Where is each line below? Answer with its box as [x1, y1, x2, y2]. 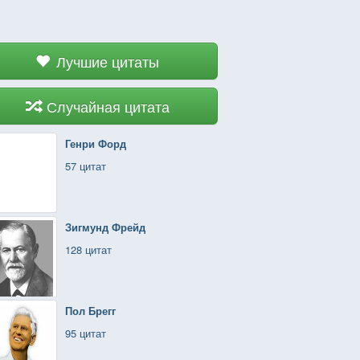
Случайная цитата [46, 96, 170, 117]
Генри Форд [65, 136, 126, 151]
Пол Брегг [65, 303, 116, 318]
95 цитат [65, 325, 106, 341]
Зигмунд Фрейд [65, 219, 145, 235]
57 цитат [65, 158, 106, 174]
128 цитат [65, 242, 112, 257]
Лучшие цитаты [56, 51, 159, 72]
